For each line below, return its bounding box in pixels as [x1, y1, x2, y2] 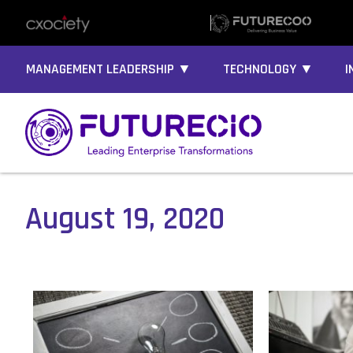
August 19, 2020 [25, 199, 225, 240]
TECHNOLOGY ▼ [223, 61, 314, 78]
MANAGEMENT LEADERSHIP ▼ [26, 61, 191, 78]
